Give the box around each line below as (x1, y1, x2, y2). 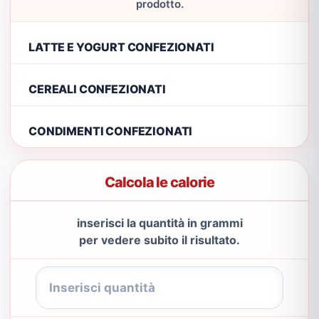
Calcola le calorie (104, 174, 215, 191)
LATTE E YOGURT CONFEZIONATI (28, 39, 214, 54)
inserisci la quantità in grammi (76, 216, 243, 230)
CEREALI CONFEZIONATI (28, 81, 166, 96)
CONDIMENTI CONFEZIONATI (28, 123, 193, 138)
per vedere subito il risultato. (79, 233, 240, 247)
